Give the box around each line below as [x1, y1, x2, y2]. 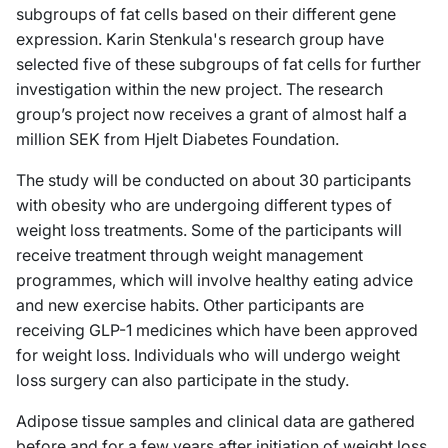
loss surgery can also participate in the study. [16, 369, 357, 390]
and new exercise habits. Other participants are [16, 294, 364, 315]
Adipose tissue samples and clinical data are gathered [16, 410, 415, 431]
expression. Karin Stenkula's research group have [16, 28, 384, 49]
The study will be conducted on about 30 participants [16, 169, 411, 190]
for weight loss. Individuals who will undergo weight [16, 344, 400, 365]
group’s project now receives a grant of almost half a [16, 103, 407, 124]
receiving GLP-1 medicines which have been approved [16, 319, 418, 340]
